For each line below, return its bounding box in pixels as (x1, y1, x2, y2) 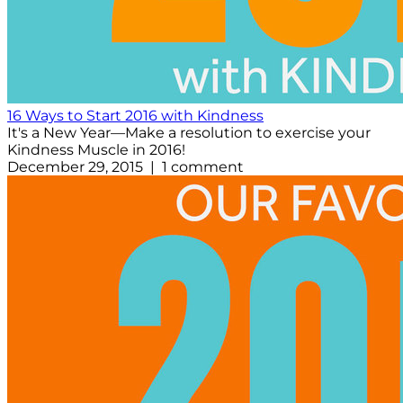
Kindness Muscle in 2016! (7, 141, 185, 159)
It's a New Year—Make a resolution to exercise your (7, 124, 371, 142)
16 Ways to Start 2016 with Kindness (7, 107, 264, 125)
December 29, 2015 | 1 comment (7, 158, 244, 176)
